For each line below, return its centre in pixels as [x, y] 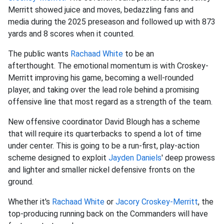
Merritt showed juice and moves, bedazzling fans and [101, 10]
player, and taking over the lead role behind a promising [103, 90]
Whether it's [30, 202]
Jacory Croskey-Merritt [157, 202]
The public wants [39, 54]
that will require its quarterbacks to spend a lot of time [105, 134]
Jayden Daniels [135, 158]
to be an [138, 54]
